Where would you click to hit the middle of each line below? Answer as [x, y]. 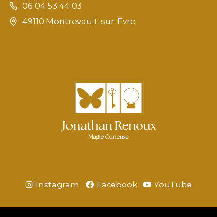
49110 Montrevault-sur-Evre [79, 22]
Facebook [117, 184]
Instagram [58, 184]
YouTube [173, 184]
